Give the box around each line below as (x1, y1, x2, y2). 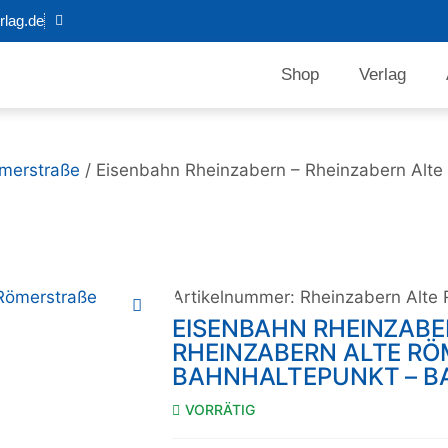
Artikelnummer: (172, 287, 300, 307)
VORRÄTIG (185, 401, 255, 418)
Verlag (358, 65, 406, 84)
